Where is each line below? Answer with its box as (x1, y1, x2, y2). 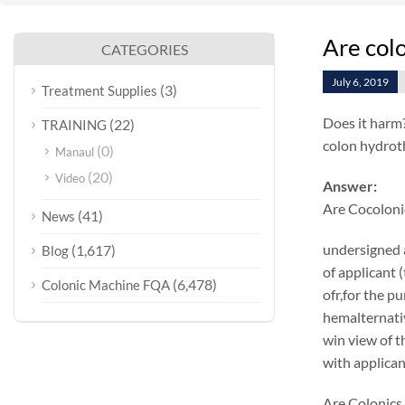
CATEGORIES (100, 41, 188, 58)
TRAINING (42, 117, 107, 133)
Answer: (322, 177, 377, 194)
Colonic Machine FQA (42, 277, 170, 293)
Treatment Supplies (42, 82, 157, 99)
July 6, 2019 (331, 75, 389, 89)
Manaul (55, 145, 94, 159)
